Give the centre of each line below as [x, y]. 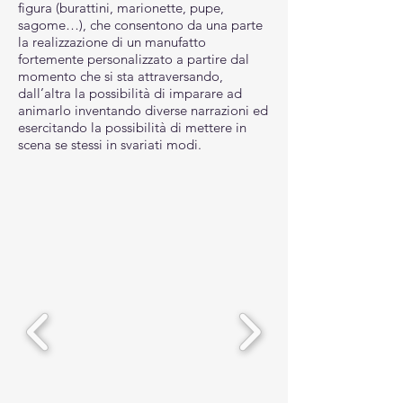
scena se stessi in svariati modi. [110, 144]
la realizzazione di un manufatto [112, 42]
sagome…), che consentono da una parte [140, 25]
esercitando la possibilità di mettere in [132, 127]
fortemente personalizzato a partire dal [134, 59]
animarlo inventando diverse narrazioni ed [143, 110]
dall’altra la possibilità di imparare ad [130, 93]
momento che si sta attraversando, [121, 76]
